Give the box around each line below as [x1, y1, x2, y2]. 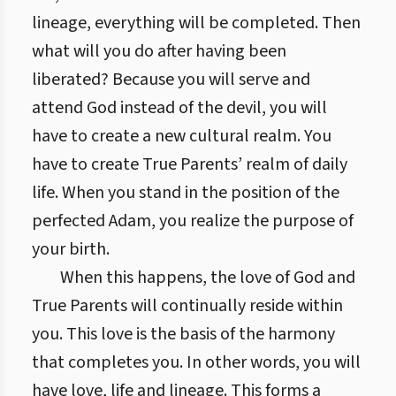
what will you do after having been [32, 39, 286, 64]
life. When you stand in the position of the [32, 180, 339, 205]
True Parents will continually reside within [32, 293, 343, 318]
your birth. [32, 237, 110, 262]
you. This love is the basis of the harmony [32, 322, 335, 346]
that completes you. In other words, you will [32, 350, 361, 375]
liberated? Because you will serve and [32, 67, 310, 92]
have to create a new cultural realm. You [32, 124, 331, 148]
